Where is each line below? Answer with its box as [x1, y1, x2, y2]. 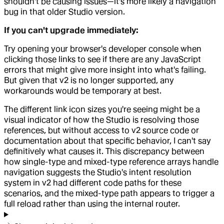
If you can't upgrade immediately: [4, 25, 138, 35]
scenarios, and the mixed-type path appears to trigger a [4, 188, 214, 198]
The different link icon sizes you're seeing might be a [4, 104, 200, 114]
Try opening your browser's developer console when [4, 44, 201, 54]
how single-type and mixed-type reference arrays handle [4, 157, 218, 167]
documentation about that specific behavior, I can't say [4, 136, 211, 146]
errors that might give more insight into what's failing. [4, 65, 206, 75]
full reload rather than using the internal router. [4, 199, 180, 209]
